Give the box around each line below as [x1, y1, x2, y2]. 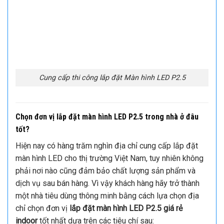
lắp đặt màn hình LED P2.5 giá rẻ [69, 203, 182, 213]
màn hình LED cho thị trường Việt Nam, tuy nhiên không [15, 153, 203, 163]
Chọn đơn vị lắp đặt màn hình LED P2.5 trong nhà [15, 111, 180, 121]
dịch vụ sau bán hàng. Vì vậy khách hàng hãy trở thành [15, 178, 199, 188]
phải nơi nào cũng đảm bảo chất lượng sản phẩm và [15, 165, 195, 175]
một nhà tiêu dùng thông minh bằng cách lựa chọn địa [15, 190, 199, 200]
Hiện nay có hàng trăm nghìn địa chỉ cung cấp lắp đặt [15, 140, 198, 150]
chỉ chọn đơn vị [15, 203, 69, 213]
